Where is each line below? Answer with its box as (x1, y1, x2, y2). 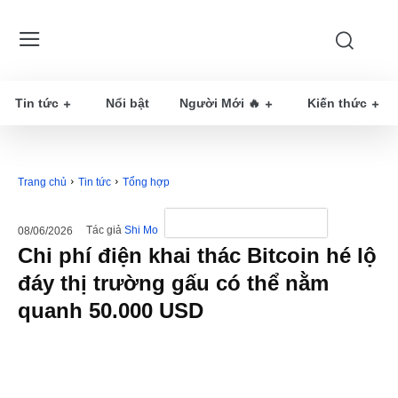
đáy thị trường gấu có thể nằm (18, 271, 329, 295)
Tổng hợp (123, 176, 170, 188)
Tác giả (86, 224, 122, 237)
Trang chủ (18, 176, 67, 188)
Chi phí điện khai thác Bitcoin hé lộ (18, 243, 377, 267)
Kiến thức (307, 96, 367, 110)
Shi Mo (124, 224, 158, 237)
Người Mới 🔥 (179, 96, 260, 110)
